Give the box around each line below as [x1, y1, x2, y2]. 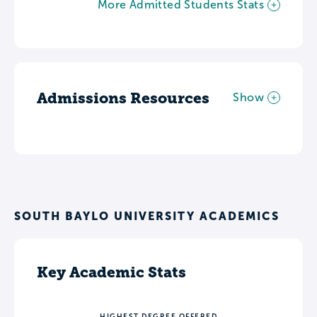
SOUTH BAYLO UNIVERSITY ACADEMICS [14, 209, 279, 222]
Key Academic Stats [37, 263, 186, 281]
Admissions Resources [37, 88, 209, 107]
